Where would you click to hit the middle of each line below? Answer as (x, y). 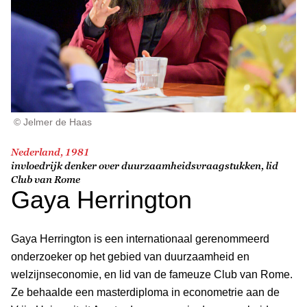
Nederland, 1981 (50, 151)
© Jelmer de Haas (53, 122)
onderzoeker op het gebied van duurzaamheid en (130, 256)
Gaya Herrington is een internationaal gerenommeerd (140, 238)
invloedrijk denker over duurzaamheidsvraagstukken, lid (145, 165)
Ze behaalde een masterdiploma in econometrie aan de (145, 292)
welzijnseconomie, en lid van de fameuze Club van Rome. (152, 274)
